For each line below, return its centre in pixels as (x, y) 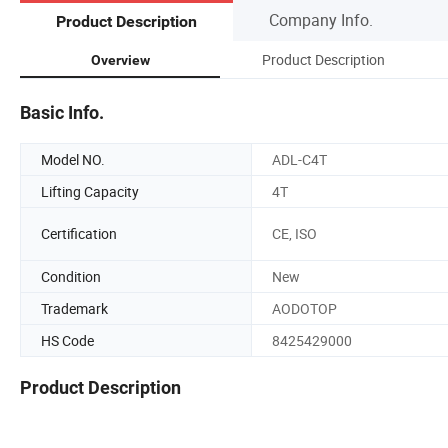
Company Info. (321, 19)
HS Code (67, 340)
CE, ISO (294, 234)
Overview (120, 59)
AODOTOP (304, 308)
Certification (79, 234)
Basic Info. (62, 112)
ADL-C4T (299, 159)
